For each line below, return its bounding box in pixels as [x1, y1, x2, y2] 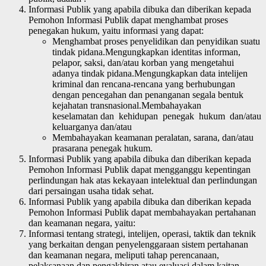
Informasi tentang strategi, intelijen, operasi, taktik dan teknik [28, 228, 256, 239]
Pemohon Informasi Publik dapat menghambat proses [28, 14, 228, 25]
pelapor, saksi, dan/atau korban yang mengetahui [52, 57, 234, 68]
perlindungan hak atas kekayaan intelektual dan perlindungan [28, 175, 257, 185]
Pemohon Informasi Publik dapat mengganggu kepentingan [28, 164, 251, 175]
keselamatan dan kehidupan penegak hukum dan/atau [52, 110, 261, 121]
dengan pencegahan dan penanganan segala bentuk [52, 89, 243, 100]
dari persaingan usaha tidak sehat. [28, 185, 154, 196]
